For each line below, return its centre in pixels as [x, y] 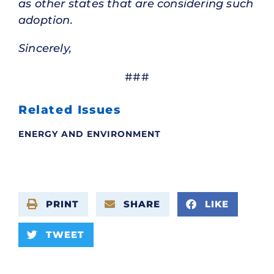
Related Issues [70, 109]
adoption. [46, 20]
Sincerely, [45, 49]
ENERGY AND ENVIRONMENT [90, 134]
